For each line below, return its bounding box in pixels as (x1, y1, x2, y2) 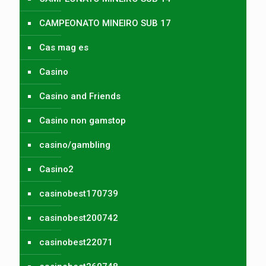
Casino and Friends (39, 90, 121, 102)
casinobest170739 (39, 188, 118, 199)
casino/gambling (39, 139, 110, 150)
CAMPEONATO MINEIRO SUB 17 (39, 17, 171, 28)
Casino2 (39, 163, 74, 175)
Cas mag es (39, 42, 88, 53)
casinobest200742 (39, 212, 118, 223)
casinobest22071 (39, 236, 113, 248)
